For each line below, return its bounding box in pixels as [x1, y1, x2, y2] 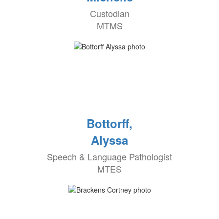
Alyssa [91, 131, 128, 149]
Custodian [89, 7, 130, 20]
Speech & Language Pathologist [47, 150, 172, 163]
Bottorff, [87, 115, 132, 132]
